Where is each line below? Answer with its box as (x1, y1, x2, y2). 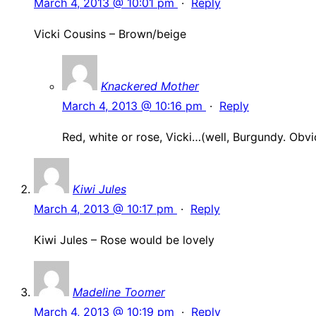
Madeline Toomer (73, 285, 165, 300)
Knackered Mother (101, 79, 199, 94)
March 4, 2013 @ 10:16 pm (62, 99, 206, 114)
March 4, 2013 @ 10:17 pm (34, 202, 177, 217)
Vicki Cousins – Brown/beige (34, 27, 186, 42)
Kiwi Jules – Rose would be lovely (34, 233, 214, 248)
